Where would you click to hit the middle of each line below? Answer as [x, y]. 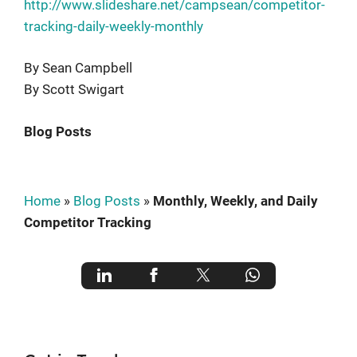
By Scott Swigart [74, 89]
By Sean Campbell [78, 68]
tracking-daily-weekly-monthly [114, 26]
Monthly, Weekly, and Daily [235, 200]
